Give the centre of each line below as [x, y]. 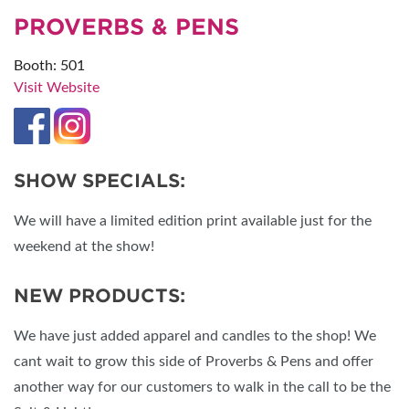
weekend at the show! [84, 247]
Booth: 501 [49, 66]
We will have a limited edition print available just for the [193, 221]
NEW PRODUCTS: [100, 296]
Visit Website [57, 88]
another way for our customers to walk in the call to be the [202, 388]
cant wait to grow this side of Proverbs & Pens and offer [194, 362]
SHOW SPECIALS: [100, 181]
